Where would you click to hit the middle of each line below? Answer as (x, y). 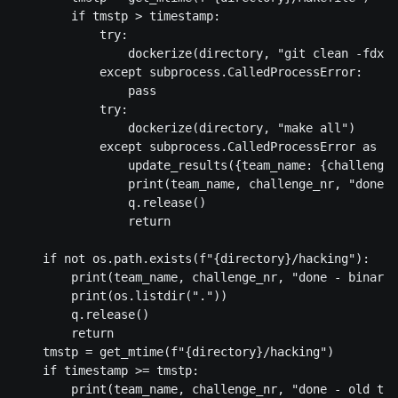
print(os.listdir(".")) (121, 296)
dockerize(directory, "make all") (185, 128)
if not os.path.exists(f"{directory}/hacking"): (192, 259)
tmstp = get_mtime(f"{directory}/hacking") (174, 352)
